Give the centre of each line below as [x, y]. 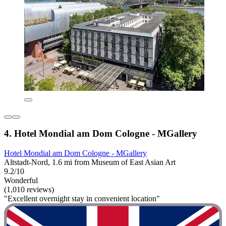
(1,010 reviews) [29, 190]
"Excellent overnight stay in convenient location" [82, 199]
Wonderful [21, 181]
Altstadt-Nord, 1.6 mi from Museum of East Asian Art [90, 162]
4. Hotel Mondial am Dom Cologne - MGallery [101, 134]
